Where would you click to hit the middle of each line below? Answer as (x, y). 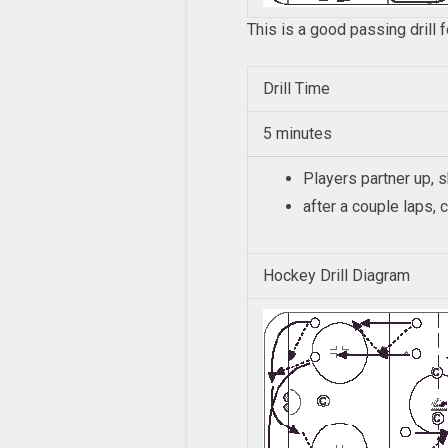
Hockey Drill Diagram (336, 276)
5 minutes (297, 134)
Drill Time (296, 89)
